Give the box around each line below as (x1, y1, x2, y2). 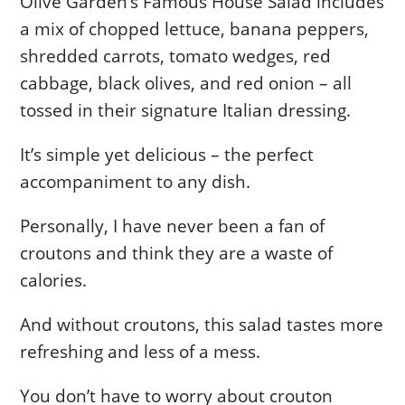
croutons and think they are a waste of (20, 241, 334, 266)
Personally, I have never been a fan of (20, 214, 325, 239)
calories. (20, 268, 88, 293)
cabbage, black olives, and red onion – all (20, 71, 353, 96)
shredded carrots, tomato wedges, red (20, 44, 332, 69)
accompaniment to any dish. (20, 170, 251, 194)
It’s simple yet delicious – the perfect (20, 143, 315, 167)
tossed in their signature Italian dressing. (20, 99, 352, 123)
